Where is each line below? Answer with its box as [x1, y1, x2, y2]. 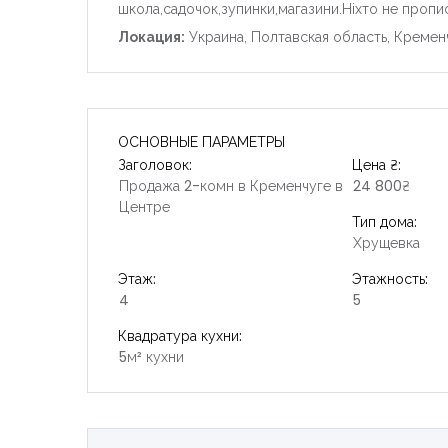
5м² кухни [119, 346, 184, 367]
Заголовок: [118, 154, 192, 175]
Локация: [118, 28, 185, 45]
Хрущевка [352, 232, 420, 253]
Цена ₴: [351, 154, 401, 175]
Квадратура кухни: [118, 325, 242, 346]
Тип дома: [351, 211, 417, 232]
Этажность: [351, 268, 428, 289]
